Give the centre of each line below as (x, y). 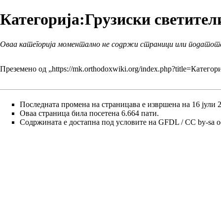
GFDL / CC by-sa (186, 122)
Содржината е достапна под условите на (89, 122)
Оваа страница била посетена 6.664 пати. (89, 113)
